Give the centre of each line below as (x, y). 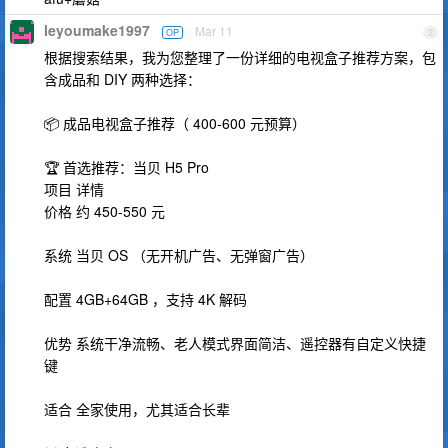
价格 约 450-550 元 (104, 211)
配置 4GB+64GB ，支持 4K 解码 (145, 299)
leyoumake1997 (97, 30)
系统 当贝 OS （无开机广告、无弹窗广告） (179, 255)
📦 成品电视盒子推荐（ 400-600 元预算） (175, 123)
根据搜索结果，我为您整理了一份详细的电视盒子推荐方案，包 (240, 57)
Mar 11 (214, 30)
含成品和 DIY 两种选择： (122, 79)
